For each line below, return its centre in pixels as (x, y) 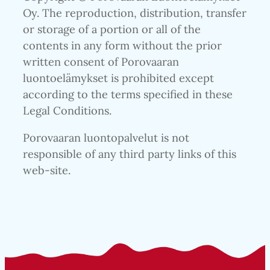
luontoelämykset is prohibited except (118, 78)
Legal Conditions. (67, 110)
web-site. (47, 170)
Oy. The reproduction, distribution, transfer (135, 13)
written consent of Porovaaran (101, 61)
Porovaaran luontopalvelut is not (106, 137)
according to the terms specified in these (128, 94)
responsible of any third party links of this (130, 154)
